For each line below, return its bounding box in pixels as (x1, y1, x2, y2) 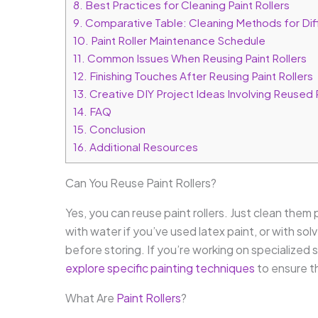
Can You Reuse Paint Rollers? (65, 175, 216, 191)
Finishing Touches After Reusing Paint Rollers (87, 69, 313, 83)
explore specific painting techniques (65, 261, 255, 276)
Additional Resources (87, 140, 198, 154)
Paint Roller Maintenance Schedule (89, 33, 265, 48)
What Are (65, 290, 116, 306)
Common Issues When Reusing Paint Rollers (85, 51, 307, 65)
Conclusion (87, 122, 146, 136)
